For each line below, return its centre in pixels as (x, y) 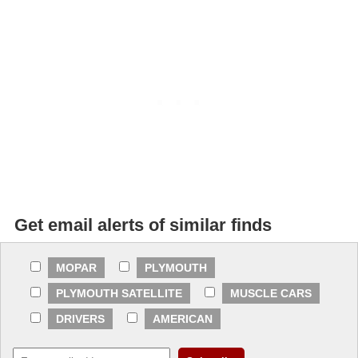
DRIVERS (80, 319)
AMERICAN (183, 319)
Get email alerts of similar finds (143, 225)
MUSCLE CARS (271, 294)
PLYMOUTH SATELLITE (119, 294)
